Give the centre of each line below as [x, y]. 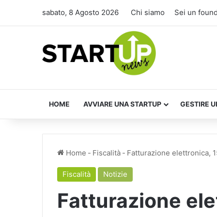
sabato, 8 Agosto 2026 [80, 12]
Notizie [115, 174]
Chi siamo [148, 12]
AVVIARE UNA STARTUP [122, 104]
